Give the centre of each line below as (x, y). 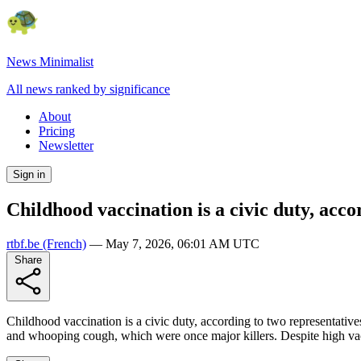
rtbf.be (23, 243)
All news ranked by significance (88, 89)
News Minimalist (50, 62)
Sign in (29, 174)
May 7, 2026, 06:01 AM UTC (183, 243)
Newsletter (66, 145)
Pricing (57, 131)
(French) (63, 243)
